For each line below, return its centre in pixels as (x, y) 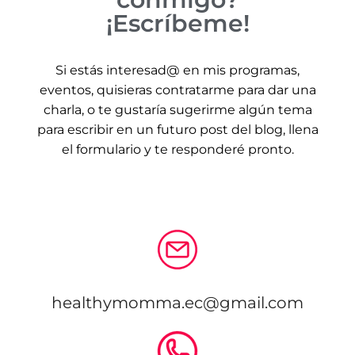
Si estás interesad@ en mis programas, (177, 70)
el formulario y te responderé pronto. (177, 149)
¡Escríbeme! (177, 23)
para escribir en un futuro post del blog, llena (177, 130)
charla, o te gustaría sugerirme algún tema (177, 110)
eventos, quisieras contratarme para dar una (177, 90)
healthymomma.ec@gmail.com (177, 303)
